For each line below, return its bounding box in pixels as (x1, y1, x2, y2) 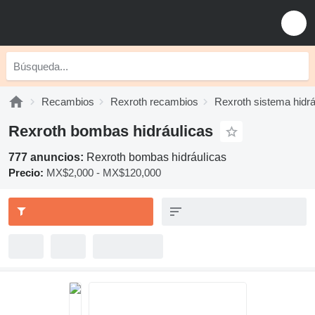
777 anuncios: (8, 151, 86, 163)
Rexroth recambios (110, 96, 198, 108)
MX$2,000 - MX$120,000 (46, 167, 161, 179)
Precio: (8, 167, 44, 179)
